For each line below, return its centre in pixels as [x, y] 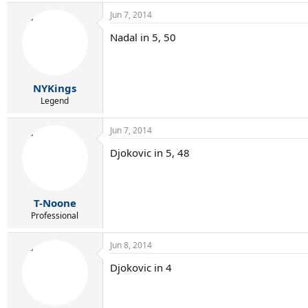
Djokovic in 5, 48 [150, 152]
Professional [55, 216]
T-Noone [55, 203]
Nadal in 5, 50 [143, 37]
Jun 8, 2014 [131, 245]
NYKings [55, 88]
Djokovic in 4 [141, 267]
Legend [55, 100]
